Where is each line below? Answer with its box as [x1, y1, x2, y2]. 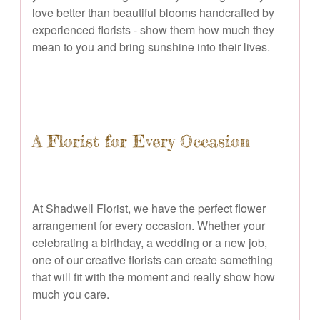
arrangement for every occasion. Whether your [32, 216, 265, 234]
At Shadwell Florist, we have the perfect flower [32, 199, 266, 216]
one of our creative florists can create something [32, 251, 273, 268]
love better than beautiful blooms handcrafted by [32, 4, 274, 21]
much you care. [32, 285, 109, 302]
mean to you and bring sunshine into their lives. [32, 38, 270, 55]
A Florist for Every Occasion [32, 131, 250, 151]
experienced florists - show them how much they [32, 21, 274, 38]
